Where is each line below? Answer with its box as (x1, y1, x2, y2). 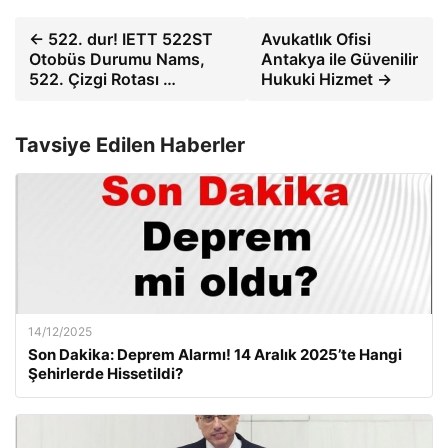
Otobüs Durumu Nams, (29, 49, 205, 70)
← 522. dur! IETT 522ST (29, 29, 213, 50)
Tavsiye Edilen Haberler (15, 133, 245, 158)
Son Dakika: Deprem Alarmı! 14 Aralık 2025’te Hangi (28, 345, 402, 365)
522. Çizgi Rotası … (29, 69, 176, 90)
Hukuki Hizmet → (261, 69, 393, 90)
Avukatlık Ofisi (261, 29, 372, 50)
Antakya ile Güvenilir (261, 49, 419, 70)
